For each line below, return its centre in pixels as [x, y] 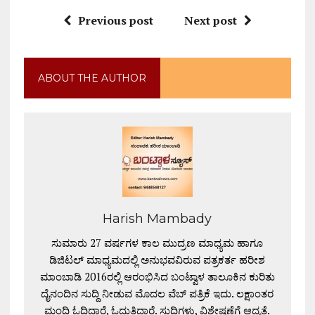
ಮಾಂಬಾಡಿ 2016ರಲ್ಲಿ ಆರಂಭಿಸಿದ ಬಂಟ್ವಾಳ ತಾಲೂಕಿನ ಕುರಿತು [157, 276]
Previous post [115, 20]
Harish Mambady [157, 218]
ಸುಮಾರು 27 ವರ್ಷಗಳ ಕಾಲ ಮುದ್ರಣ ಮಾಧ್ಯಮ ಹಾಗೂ [157, 242]
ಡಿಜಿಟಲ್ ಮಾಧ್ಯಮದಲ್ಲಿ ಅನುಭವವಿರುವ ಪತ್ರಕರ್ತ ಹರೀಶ [157, 259]
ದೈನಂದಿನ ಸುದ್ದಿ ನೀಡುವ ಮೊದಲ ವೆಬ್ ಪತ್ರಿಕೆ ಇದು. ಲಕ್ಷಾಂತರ [157, 293]
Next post [210, 20]
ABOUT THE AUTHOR [92, 78]
